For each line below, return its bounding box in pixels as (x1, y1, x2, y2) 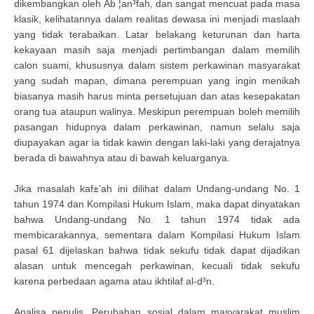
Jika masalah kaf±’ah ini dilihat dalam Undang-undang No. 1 (14, 183, 300, 194)
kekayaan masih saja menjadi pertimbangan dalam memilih (14, 44, 300, 55)
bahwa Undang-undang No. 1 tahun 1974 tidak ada (14, 214, 300, 225)
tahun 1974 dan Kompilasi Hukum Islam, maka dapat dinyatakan (14, 198, 300, 210)
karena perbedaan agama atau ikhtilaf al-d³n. (14, 275, 214, 287)
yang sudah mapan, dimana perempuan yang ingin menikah (14, 75, 300, 86)
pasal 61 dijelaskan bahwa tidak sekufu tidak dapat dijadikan (14, 245, 300, 256)
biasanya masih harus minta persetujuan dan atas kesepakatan (14, 90, 300, 102)
